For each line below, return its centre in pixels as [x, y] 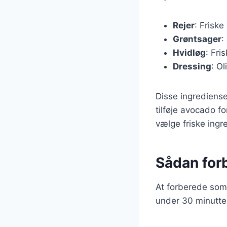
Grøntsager [197, 39]
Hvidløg [189, 52]
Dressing [192, 66]
